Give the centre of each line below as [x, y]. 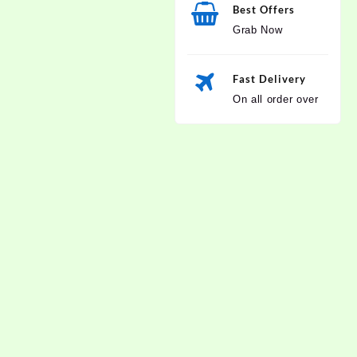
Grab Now [257, 29]
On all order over [275, 99]
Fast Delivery [269, 78]
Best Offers [263, 9]
